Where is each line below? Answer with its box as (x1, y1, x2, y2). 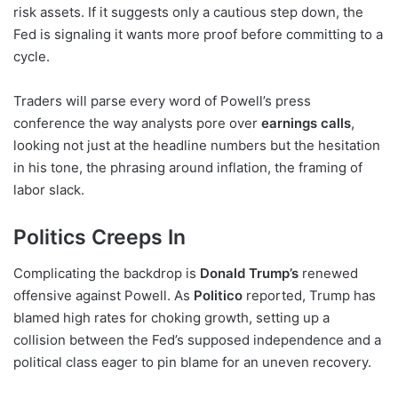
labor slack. (13, 181, 84, 199)
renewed (298, 264, 358, 282)
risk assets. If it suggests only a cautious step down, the (13, 4, 363, 21)
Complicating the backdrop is (13, 264, 200, 282)
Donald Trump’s (200, 264, 298, 282)
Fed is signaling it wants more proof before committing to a (13, 26, 383, 44)
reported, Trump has (243, 286, 376, 304)
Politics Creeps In (13, 225, 186, 251)
